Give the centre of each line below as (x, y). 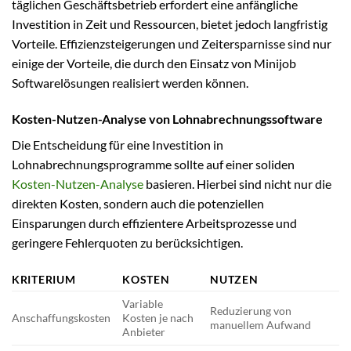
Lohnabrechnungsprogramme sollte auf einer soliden (153, 164)
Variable (143, 304)
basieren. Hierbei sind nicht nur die (237, 183)
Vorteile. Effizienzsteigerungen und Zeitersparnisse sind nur (172, 43)
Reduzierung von (251, 311)
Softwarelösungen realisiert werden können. (130, 82)
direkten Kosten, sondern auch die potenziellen (138, 203)
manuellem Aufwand (261, 325)
